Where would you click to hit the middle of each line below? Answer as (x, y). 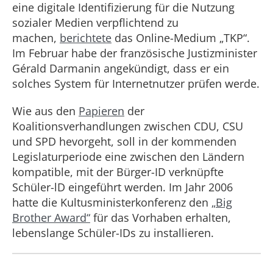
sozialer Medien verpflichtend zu (95, 23)
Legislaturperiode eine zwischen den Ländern (128, 157)
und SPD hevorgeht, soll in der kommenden (124, 141)
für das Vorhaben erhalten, (161, 218)
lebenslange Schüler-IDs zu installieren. (113, 233)
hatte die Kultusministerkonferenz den (112, 202)
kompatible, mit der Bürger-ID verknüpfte (118, 172)
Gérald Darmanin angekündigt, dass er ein (121, 68)
